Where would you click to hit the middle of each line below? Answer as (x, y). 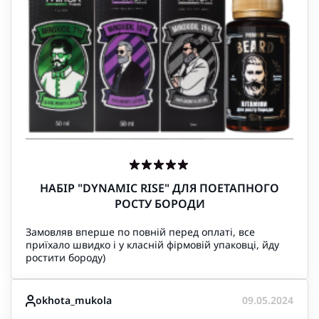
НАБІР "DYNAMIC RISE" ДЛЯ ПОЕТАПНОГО (159, 188)
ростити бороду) (66, 257)
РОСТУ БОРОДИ (159, 204)
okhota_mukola (74, 300)
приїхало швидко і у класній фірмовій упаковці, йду (152, 245)
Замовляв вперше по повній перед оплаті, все (140, 232)
